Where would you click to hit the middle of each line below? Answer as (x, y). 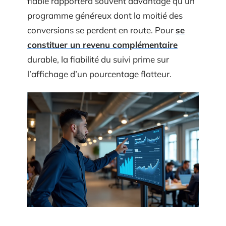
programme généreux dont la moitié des (105, 15)
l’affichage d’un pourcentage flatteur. (99, 74)
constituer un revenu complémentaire (102, 44)
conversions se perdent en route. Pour (101, 30)
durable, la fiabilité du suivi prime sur (98, 59)
